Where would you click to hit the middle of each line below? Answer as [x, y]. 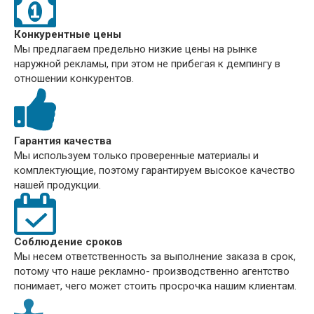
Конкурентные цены [68, 35]
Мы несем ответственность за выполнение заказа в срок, [155, 257]
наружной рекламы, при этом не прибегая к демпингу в [147, 64]
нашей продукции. [57, 185]
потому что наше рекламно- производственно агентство [152, 272]
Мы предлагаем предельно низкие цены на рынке [136, 49]
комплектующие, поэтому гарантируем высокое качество [155, 171]
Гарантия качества [63, 141]
